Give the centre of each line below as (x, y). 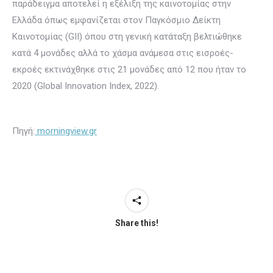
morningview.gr (66, 131)
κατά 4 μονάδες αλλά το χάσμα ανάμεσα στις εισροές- (123, 53)
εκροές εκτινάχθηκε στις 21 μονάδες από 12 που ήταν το (129, 69)
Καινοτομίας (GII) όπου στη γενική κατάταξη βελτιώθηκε (127, 37)
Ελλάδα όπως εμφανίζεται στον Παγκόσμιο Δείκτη (116, 20)
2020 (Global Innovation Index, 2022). (86, 86)
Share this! (136, 223)
